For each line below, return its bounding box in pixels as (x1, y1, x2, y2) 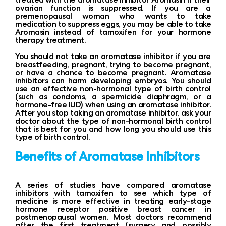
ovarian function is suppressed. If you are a (15, 3, 211, 13)
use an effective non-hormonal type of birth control (15, 83, 211, 94)
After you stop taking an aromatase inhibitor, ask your (15, 107, 211, 118)
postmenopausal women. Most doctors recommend (15, 212, 211, 222)
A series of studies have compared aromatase (15, 180, 211, 190)
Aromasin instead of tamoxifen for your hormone (15, 27, 211, 37)
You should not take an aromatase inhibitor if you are (15, 51, 211, 62)
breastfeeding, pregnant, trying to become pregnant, (15, 59, 211, 70)
